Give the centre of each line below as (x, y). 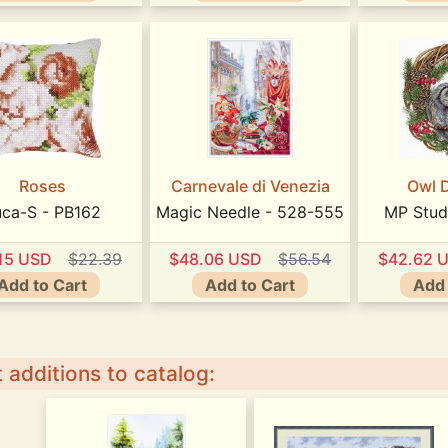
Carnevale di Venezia (250, 186)
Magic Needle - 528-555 (250, 212)
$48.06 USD (215, 258)
